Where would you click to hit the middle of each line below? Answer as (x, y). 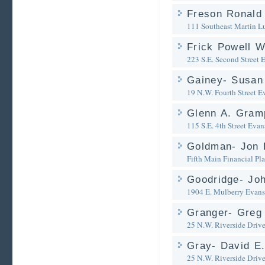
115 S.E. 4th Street (216, 125)
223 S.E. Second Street (223, 59)
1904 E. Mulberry (215, 192)
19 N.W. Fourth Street (222, 92)
